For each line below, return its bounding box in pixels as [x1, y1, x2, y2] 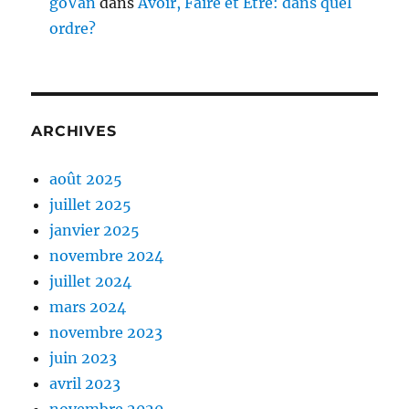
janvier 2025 [49, 221, 141, 240]
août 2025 [49, 170, 123, 189]
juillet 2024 [49, 272, 132, 291]
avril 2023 [49, 374, 121, 393]
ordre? [49, 19, 97, 38]
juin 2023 [49, 349, 118, 368]
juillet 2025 [49, 195, 132, 215]
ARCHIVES [31, 122, 117, 141]
